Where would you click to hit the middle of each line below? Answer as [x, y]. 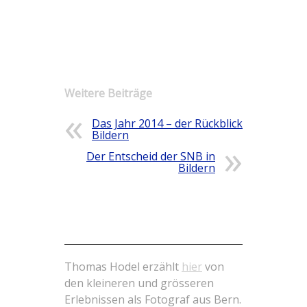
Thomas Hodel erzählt [123, 267]
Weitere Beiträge [108, 93]
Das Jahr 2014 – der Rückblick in [173, 123]
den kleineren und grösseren [139, 283]
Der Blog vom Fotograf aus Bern [148, 236]
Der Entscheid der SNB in [151, 156]
